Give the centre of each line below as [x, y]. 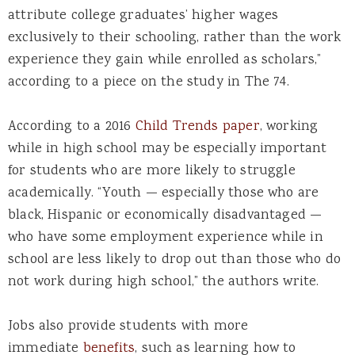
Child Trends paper [197, 126]
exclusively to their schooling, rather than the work [175, 38]
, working [289, 126]
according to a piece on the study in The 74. [153, 82]
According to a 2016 [72, 126]
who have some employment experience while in [166, 237]
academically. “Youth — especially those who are [164, 193]
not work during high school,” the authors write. [164, 282]
